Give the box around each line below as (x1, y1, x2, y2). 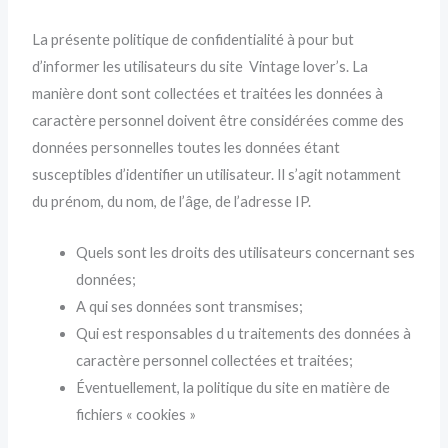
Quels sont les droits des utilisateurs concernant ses (76, 243, 416, 261)
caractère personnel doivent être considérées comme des (32, 112, 405, 130)
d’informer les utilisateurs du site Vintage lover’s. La (32, 58, 369, 76)
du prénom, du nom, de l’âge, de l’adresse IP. (32, 193, 312, 211)
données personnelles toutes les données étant (32, 139, 341, 157)
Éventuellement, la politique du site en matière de (76, 378, 391, 396)
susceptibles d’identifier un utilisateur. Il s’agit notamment (32, 166, 402, 184)
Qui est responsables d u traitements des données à (76, 324, 412, 342)
